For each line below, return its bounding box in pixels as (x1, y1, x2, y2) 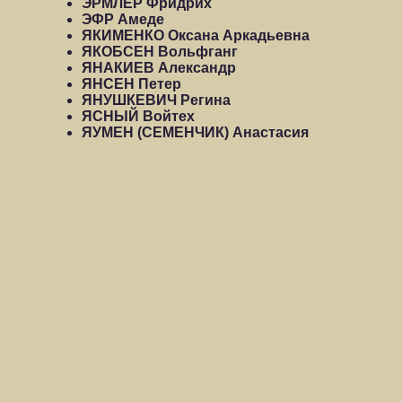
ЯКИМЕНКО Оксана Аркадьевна (82, 28, 310, 43)
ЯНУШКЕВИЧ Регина (82, 92, 231, 108)
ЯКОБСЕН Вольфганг (82, 44, 238, 59)
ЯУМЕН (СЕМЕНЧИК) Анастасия (82, 125, 309, 140)
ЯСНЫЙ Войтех (82, 109, 195, 124)
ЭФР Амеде (82, 12, 164, 27)
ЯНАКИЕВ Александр (82, 60, 236, 75)
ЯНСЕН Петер (82, 76, 181, 92)
